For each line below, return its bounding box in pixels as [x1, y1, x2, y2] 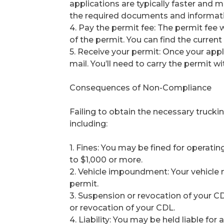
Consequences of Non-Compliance [69, 83, 211, 93]
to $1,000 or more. [69, 155, 142, 165]
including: [69, 119, 107, 129]
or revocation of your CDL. [69, 203, 175, 213]
